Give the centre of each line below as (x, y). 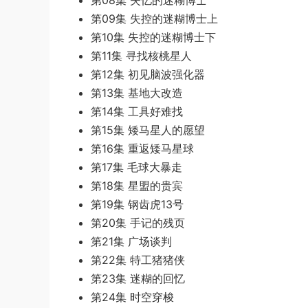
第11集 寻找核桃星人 (141, 56)
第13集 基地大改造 (137, 93)
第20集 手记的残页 (138, 223)
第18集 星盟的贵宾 (137, 186)
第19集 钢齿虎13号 (137, 204)
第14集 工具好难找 (137, 111)
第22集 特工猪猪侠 (138, 260)
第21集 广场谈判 (131, 241)
